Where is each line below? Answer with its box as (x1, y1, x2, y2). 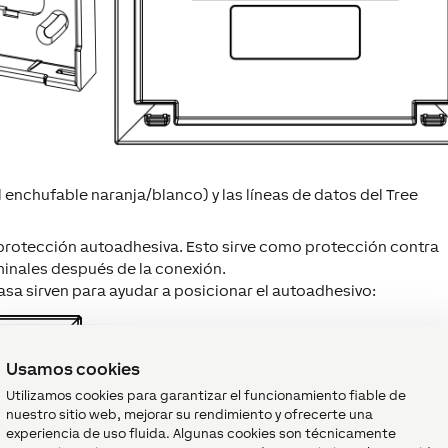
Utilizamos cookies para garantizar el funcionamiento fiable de (6, 387, 406, 403)
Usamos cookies (6, 358, 140, 379)
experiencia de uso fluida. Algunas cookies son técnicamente (6, 425, 396, 441)
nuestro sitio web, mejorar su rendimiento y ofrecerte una (6, 406, 373, 422)
